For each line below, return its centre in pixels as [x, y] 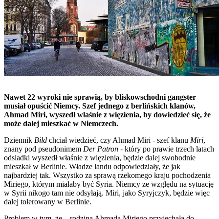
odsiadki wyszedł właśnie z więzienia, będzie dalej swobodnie [100, 157]
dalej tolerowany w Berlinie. [48, 201]
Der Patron [101, 149]
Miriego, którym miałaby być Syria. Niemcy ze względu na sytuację [109, 184]
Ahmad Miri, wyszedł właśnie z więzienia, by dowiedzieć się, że [107, 114]
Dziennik [19, 140]
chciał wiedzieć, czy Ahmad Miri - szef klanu [119, 140]
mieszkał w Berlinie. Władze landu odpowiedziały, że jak [92, 166]
